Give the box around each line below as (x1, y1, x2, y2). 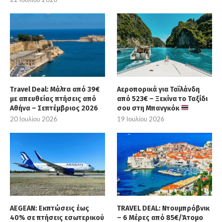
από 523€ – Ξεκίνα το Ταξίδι (117, 94, 208, 103)
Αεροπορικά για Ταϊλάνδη (117, 85, 200, 94)
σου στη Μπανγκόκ (117, 104, 181, 112)
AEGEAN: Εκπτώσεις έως (10, 204, 89, 213)
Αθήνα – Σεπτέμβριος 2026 (10, 104, 98, 112)
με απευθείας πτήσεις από (10, 94, 96, 103)
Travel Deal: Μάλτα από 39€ (10, 85, 100, 94)
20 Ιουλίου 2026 (10, 114, 57, 123)
